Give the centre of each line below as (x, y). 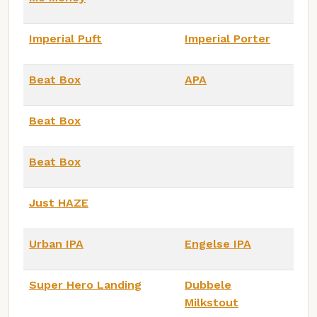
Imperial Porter (227, 38)
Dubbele (208, 284)
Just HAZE (59, 202)
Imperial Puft (65, 38)
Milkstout (212, 302)
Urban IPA (56, 243)
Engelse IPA (218, 243)
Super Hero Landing (85, 284)
